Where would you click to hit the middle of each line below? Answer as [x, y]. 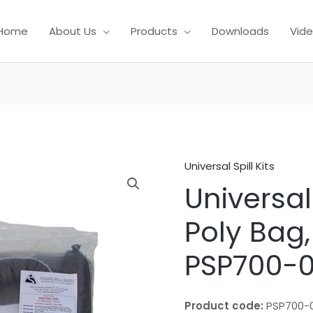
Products [154, 31]
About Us [73, 31]
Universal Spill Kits [230, 166]
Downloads [240, 31]
